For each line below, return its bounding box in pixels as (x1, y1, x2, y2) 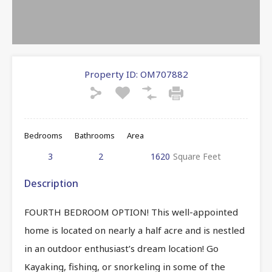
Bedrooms (24, 129, 63, 141)
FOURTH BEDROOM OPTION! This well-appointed (24, 205, 238, 218)
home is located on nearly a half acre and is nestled (24, 223, 245, 236)
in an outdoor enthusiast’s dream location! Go (24, 242, 219, 254)
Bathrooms (75, 129, 115, 141)
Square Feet (173, 150, 221, 162)
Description (24, 176, 78, 190)
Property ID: (84, 67, 138, 80)
